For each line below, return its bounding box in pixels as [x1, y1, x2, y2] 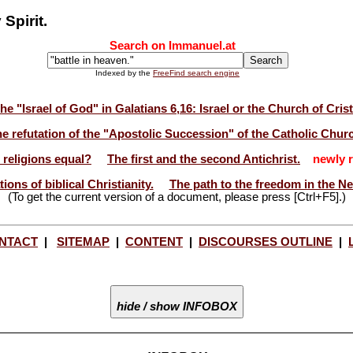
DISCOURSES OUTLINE [199, 235, 333, 248]
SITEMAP [57, 235, 110, 248]
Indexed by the [95, 69, 153, 78]
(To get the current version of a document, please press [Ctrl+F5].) [7, 190, 346, 203]
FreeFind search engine [153, 69, 240, 78]
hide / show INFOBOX [116, 299, 237, 313]
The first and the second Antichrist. [107, 152, 300, 165]
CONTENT [125, 235, 183, 248]
